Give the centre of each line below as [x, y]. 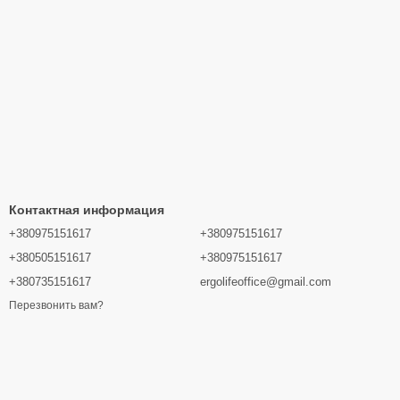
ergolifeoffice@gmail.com [266, 282]
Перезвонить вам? [56, 306]
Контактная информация [87, 210]
